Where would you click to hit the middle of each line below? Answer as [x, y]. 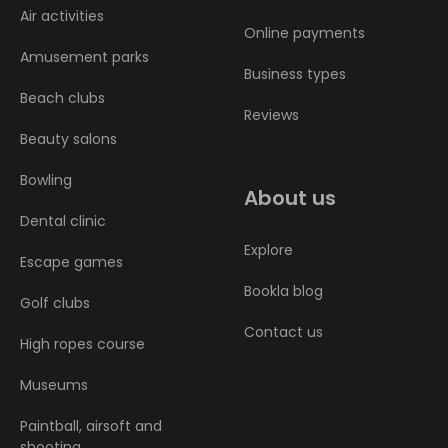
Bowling [46, 179]
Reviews [271, 114]
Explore [268, 249]
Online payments [304, 32]
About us [290, 197]
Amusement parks [84, 56]
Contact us [283, 331]
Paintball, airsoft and [91, 425]
